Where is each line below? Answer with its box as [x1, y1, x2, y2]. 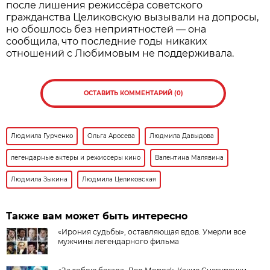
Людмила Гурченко [11, 131, 74, 140]
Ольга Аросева [87, 131, 136, 140]
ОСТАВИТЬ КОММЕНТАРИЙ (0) [83, 89, 183, 97]
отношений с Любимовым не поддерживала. [6, 47, 234, 59]
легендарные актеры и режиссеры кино [11, 153, 141, 162]
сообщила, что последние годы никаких [6, 35, 207, 47]
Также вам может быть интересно [6, 210, 188, 222]
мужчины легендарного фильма [58, 236, 180, 246]
